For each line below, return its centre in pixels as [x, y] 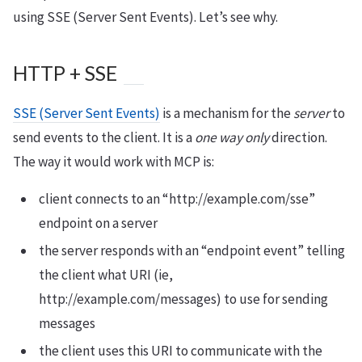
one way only [232, 137]
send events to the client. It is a [104, 137]
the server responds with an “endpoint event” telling [192, 250]
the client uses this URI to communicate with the [181, 351]
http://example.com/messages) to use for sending [183, 299]
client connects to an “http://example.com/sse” [177, 199]
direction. [298, 137]
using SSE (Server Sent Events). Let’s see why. [145, 17]
